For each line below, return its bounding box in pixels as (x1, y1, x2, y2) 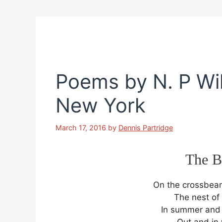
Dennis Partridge (118, 123, 173, 132)
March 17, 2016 (55, 123, 106, 132)
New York (55, 93, 146, 117)
